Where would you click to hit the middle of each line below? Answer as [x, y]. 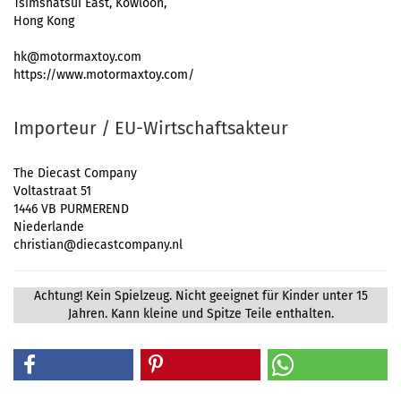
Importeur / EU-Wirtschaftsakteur [151, 128]
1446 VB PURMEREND [71, 209]
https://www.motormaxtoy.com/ [104, 75]
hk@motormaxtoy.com [77, 57]
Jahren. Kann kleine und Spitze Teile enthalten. [200, 314]
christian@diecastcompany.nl [98, 245]
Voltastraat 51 [52, 191]
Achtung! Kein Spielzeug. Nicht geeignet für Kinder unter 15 [200, 296]
